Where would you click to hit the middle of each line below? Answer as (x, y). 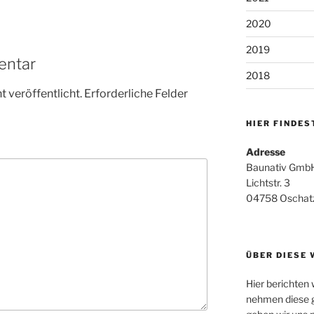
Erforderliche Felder (136, 94)
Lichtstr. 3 (268, 183)
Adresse (265, 152)
